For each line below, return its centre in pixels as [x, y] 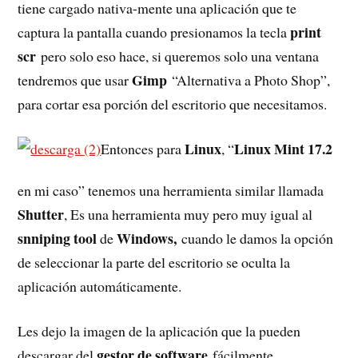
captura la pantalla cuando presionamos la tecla [154, 32]
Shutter [41, 214]
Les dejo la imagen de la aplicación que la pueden [159, 331]
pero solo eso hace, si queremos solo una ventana [180, 56]
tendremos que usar [75, 80]
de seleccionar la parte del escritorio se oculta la [154, 262]
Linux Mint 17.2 [284, 149]
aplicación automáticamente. [100, 286]
